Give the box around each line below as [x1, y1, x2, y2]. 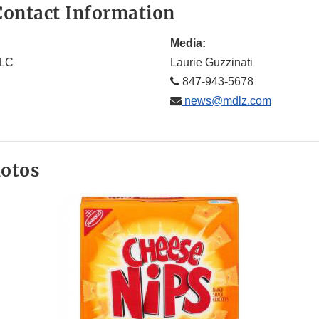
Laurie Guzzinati [170, 56, 253, 69]
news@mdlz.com [182, 95, 271, 108]
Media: [170, 37, 206, 50]
